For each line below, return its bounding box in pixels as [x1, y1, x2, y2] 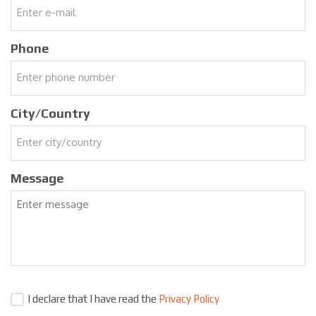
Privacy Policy [159, 292, 219, 305]
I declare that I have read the [28, 292, 159, 305]
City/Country [11, 105, 90, 121]
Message [11, 170, 63, 186]
